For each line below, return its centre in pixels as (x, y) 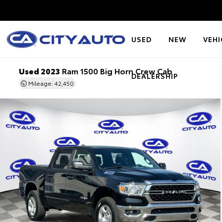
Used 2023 (39, 71)
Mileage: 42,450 (50, 83)
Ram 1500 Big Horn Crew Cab (116, 71)
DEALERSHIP (155, 76)
